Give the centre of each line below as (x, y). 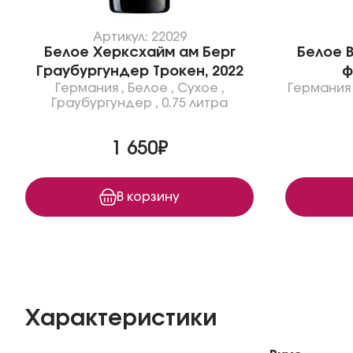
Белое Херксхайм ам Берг (139, 53)
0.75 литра (195, 103)
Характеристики (121, 319)
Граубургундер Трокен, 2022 (139, 72)
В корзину (148, 197)
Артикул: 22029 (139, 37)
